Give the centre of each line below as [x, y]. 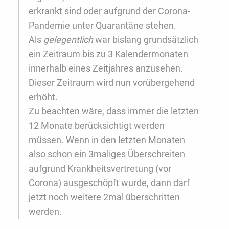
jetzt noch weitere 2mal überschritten [104, 197]
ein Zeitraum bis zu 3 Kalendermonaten [108, 54]
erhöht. [43, 97]
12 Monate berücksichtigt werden [97, 126]
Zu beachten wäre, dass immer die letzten [114, 111]
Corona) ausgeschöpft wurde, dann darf [109, 183]
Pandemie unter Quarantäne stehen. [102, 26]
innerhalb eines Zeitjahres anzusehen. [106, 68]
